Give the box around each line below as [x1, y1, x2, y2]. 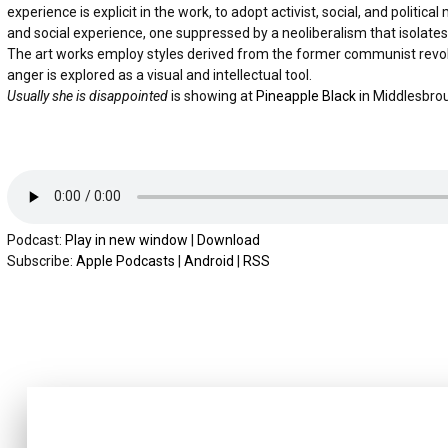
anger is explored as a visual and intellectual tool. [7, 66, 312, 83]
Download [197, 231, 260, 248]
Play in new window [65, 231, 188, 248]
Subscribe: [7, 252, 76, 269]
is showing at [171, 87, 256, 104]
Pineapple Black [256, 87, 356, 104]
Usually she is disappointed [7, 87, 171, 104]
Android [184, 252, 234, 269]
